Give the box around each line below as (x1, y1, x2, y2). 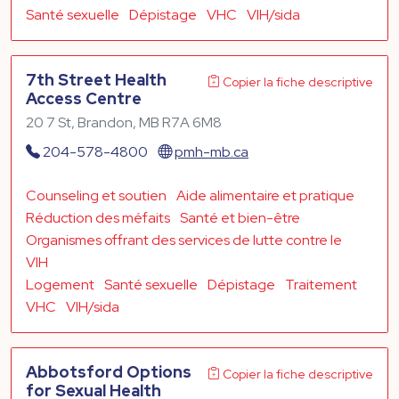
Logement (26, 274, 94, 294)
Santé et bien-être (180, 208, 300, 227)
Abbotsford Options (26, 361, 191, 382)
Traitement (285, 274, 357, 294)
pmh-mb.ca (175, 142, 248, 161)
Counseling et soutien (26, 185, 167, 205)
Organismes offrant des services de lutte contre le (26, 230, 342, 249)
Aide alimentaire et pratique (176, 185, 354, 205)
